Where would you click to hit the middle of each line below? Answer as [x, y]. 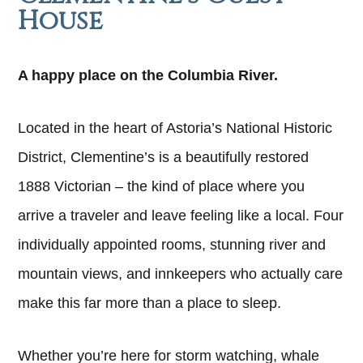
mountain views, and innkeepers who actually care [181, 274]
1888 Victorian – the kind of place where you [162, 187]
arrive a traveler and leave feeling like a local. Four [181, 216]
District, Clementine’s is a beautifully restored [164, 158]
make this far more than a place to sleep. [150, 303]
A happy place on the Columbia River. [148, 75]
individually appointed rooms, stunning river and [172, 245]
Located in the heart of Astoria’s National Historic [175, 128]
